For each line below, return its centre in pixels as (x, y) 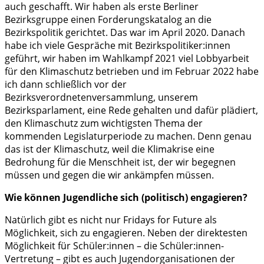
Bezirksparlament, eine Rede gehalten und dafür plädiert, (131, 110)
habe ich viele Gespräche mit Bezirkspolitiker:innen (118, 46)
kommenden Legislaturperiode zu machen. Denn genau (128, 136)
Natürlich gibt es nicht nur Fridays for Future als (111, 220)
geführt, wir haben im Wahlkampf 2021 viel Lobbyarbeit (127, 59)
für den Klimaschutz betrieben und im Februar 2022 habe (132, 72)
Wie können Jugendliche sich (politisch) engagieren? (126, 198)
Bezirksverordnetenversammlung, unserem (101, 98)
